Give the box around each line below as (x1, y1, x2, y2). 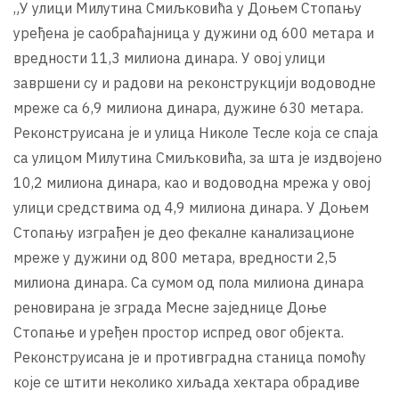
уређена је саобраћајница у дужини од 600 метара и (13, 23, 374, 42)
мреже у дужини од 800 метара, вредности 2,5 (13, 248, 337, 266)
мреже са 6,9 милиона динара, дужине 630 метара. (13, 98, 363, 117)
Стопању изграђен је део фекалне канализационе (13, 223, 354, 241)
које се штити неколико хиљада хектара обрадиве (13, 372, 360, 391)
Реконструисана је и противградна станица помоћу (13, 347, 366, 366)
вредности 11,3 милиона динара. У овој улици (13, 48, 325, 67)
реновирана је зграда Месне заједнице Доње (13, 297, 327, 316)
